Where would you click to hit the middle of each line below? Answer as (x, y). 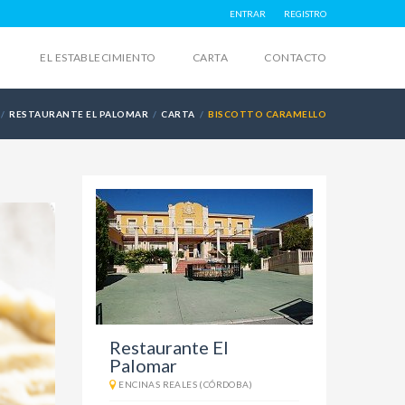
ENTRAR (248, 14)
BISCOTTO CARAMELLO (267, 114)
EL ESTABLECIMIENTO (98, 57)
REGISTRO (305, 14)
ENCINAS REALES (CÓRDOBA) (186, 384)
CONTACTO (295, 57)
